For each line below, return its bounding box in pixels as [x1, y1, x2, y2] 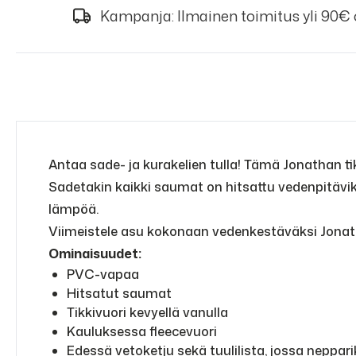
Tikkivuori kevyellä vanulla [67, 304, 228, 321]
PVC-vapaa [67, 265, 139, 283]
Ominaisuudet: [48, 245, 141, 262]
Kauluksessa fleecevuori [67, 323, 217, 340]
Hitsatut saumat [67, 284, 172, 302]
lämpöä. [48, 200, 99, 218]
